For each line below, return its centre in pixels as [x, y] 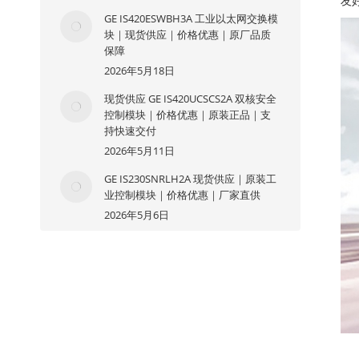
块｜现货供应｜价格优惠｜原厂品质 [188, 34]
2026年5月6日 [137, 215]
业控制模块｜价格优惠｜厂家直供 [182, 195]
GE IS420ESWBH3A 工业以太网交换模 [191, 18]
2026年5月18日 [139, 71]
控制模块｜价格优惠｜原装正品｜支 [188, 115]
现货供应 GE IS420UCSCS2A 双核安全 [190, 99]
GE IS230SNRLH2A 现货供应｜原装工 [190, 179]
